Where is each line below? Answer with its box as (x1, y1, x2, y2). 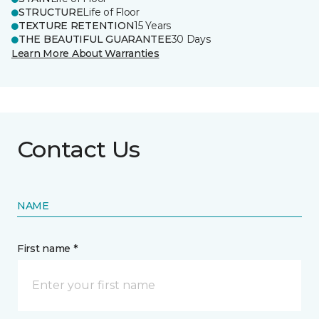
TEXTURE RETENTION (19, 19, 135, 32)
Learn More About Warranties (11, 47, 159, 60)
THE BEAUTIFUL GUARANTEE (19, 33, 172, 46)
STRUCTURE (19, 6, 83, 19)
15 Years (134, 19, 172, 32)
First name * (17, 242, 78, 255)
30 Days (171, 33, 211, 46)
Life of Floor (83, 6, 140, 19)
